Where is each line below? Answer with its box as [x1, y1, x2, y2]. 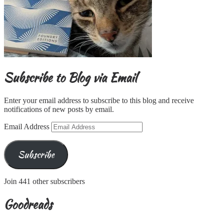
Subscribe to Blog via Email [4, 69, 137, 86]
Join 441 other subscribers [4, 177, 85, 185]
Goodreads [4, 195, 52, 213]
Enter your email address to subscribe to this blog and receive [4, 96, 194, 105]
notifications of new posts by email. [4, 105, 114, 113]
